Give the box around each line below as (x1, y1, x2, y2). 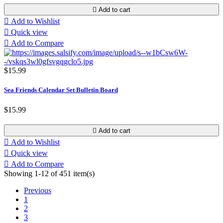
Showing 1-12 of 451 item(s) (4, 169, 95, 178)
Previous (24, 186, 51, 195)
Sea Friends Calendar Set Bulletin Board (4, 86, 118, 94)
